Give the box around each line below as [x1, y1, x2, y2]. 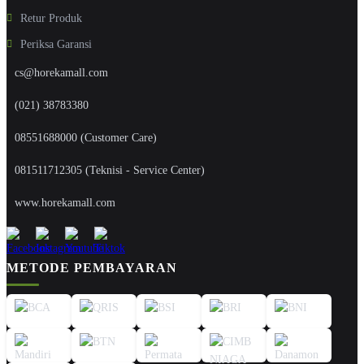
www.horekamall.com [15, 196, 115, 209]
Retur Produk [20, 11, 82, 24]
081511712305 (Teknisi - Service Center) [15, 163, 205, 176]
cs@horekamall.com [15, 66, 108, 79]
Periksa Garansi [20, 37, 92, 50]
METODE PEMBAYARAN [6, 260, 177, 275]
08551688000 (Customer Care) [15, 131, 157, 144]
